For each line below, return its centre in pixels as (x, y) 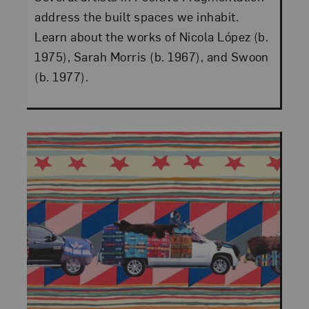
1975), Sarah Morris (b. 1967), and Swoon (152, 57)
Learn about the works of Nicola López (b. (152, 37)
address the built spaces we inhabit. (137, 17)
